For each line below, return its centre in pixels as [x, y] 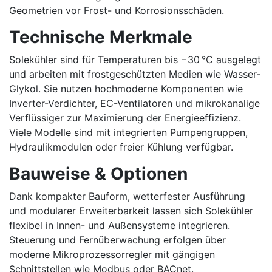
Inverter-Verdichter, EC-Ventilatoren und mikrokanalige [134, 103]
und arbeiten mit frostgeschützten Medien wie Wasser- [135, 74]
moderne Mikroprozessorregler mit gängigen [112, 254]
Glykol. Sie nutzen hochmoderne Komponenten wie [126, 89]
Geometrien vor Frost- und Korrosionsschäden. [117, 10]
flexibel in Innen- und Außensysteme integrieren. [120, 225]
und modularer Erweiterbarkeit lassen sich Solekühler [131, 211]
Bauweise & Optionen [98, 174]
